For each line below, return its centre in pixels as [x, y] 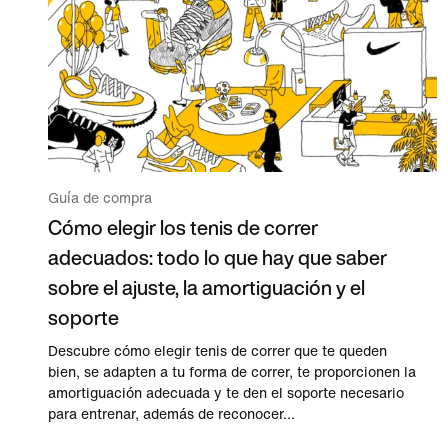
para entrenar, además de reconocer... [171, 414]
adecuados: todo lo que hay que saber [217, 257]
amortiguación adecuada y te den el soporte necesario [226, 393]
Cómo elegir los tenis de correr [183, 227]
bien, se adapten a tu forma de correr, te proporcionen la [232, 372]
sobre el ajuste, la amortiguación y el [206, 287]
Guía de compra [100, 198]
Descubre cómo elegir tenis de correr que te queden [217, 351]
